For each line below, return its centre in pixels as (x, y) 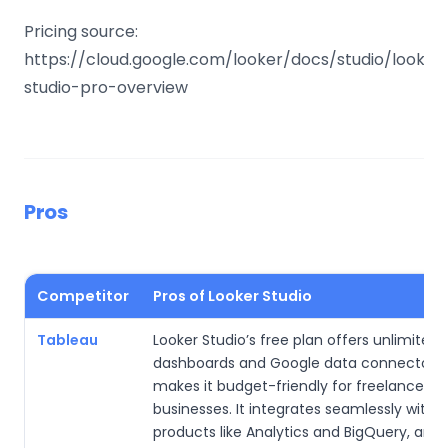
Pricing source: (81, 31)
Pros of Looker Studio (232, 296)
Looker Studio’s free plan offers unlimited (296, 340)
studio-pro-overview (106, 87)
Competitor (83, 296)
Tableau (67, 340)
